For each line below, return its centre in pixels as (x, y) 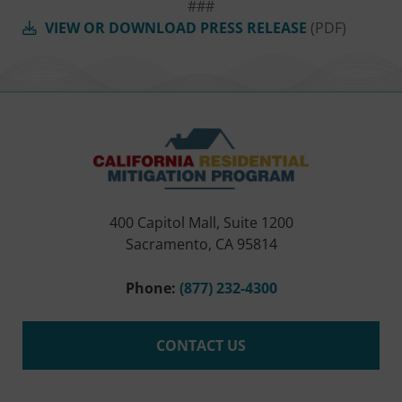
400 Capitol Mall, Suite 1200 (201, 222)
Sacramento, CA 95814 (201, 244)
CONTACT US (201, 345)
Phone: (150, 288)
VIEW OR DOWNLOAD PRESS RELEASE (176, 27)
